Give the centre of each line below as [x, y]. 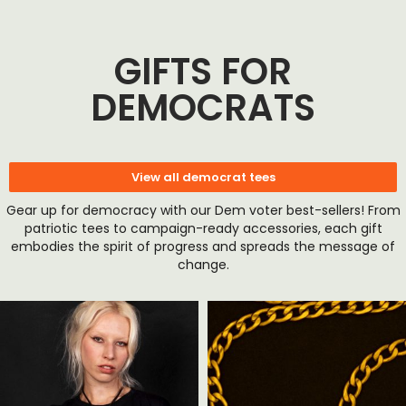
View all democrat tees [203, 178]
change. [203, 265]
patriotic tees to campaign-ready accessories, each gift [203, 229]
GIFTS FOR [203, 72]
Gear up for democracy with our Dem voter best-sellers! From [203, 211]
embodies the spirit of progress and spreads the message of [203, 247]
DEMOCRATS [203, 108]
